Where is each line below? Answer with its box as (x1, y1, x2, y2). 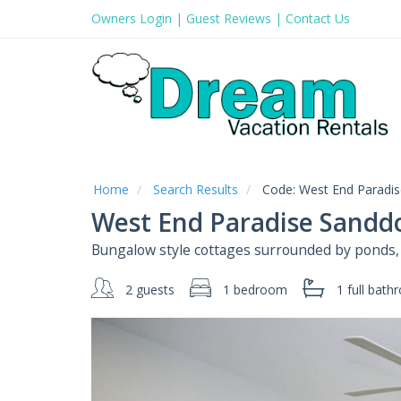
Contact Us (286, 10, 350, 27)
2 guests (124, 281, 175, 298)
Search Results (153, 181, 238, 198)
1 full (336, 281, 364, 298)
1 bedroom (223, 281, 287, 298)
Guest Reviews (186, 10, 271, 27)
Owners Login (91, 10, 172, 27)
